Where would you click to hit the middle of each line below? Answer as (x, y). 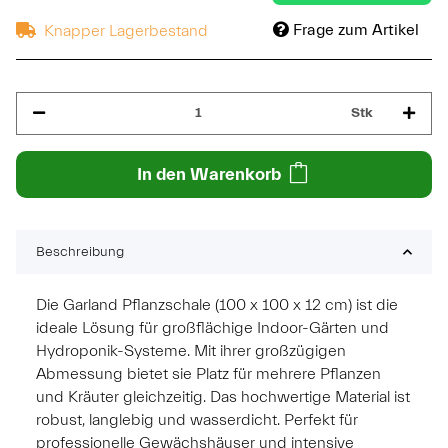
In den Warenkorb (208, 174)
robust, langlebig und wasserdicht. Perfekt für (197, 419)
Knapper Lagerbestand (126, 30)
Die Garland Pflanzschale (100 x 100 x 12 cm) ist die (217, 304)
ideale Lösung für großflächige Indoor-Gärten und (212, 327)
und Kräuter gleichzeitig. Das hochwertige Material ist (223, 396)
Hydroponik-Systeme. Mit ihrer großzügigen (191, 350)
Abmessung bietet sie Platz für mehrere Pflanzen (208, 373)
